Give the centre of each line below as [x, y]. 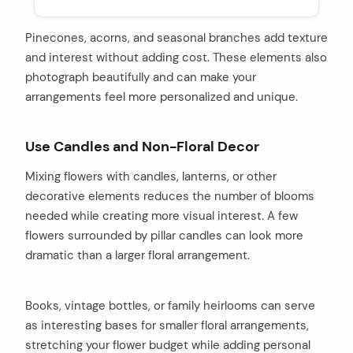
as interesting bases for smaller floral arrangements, [167, 325]
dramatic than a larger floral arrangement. [137, 255]
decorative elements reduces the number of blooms [170, 196]
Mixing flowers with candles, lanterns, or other [151, 176]
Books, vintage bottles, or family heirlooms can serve [170, 305]
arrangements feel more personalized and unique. [162, 97]
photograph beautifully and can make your [141, 78]
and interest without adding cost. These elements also [176, 58]
